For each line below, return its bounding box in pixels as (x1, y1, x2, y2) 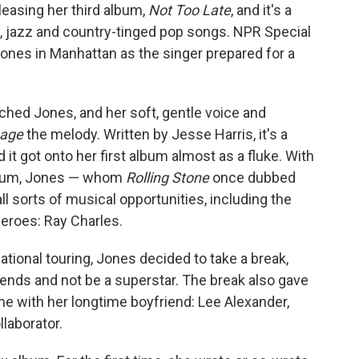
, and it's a (231, 2, 292, 18)
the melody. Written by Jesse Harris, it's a (23, 126, 288, 143)
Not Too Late (148, 2, 231, 18)
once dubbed (209, 169, 296, 186)
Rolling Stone (126, 169, 209, 186)
